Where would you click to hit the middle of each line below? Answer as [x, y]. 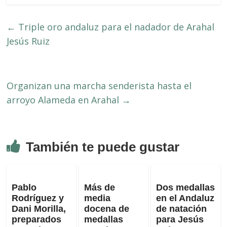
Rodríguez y [38, 198]
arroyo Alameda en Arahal [64, 100]
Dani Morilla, [39, 209]
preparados [37, 219]
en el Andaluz [185, 198]
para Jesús [180, 219]
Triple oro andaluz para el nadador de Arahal [115, 27]
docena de [106, 209]
